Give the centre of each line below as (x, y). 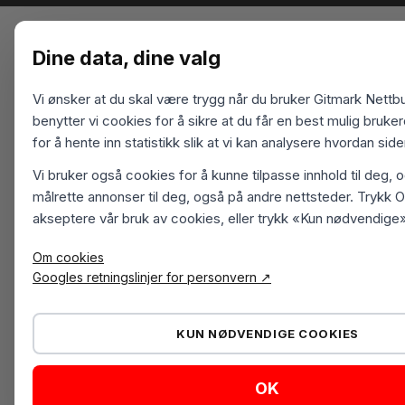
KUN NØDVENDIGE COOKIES (268, 333)
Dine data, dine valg (127, 57)
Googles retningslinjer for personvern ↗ (152, 277)
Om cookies (68, 257)
